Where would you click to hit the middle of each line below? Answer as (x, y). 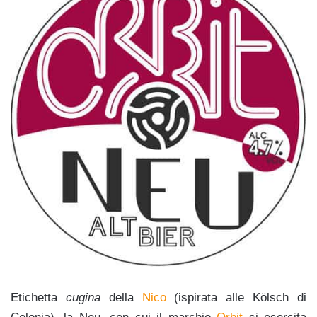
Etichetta (38, 297)
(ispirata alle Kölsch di (236, 297)
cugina (83, 297)
